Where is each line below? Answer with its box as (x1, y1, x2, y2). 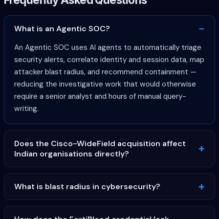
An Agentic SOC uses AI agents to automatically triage (14, 43, 201, 53)
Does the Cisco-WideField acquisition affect (14, 138, 186, 149)
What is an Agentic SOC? (14, 23, 110, 34)
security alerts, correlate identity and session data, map (14, 55, 204, 65)
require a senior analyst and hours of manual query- (14, 91, 186, 102)
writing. (14, 104, 39, 114)
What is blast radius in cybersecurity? (14, 181, 160, 192)
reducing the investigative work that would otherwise (14, 79, 196, 89)
